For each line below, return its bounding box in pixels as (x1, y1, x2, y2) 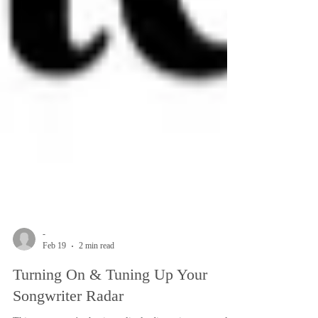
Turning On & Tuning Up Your (13, 291, 207, 309)
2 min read (79, 266, 114, 276)
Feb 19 (43, 266, 66, 276)
